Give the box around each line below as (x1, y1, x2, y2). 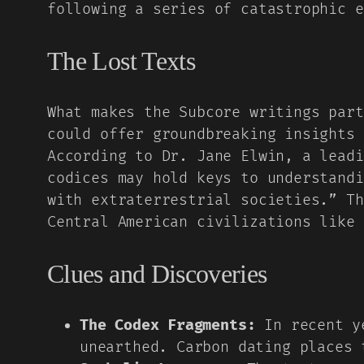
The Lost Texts (47, 46, 196, 76)
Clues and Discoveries (47, 259, 267, 289)
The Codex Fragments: (80, 316, 256, 336)
